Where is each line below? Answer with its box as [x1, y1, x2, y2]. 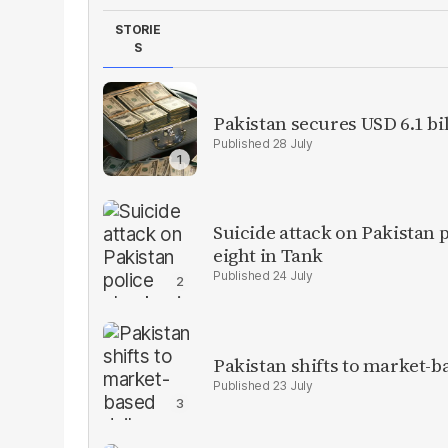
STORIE [115, 21, 161, 37]
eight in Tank [213, 241, 324, 268]
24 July [272, 267, 313, 283]
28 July [272, 136, 313, 152]
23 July [272, 378, 313, 394]
